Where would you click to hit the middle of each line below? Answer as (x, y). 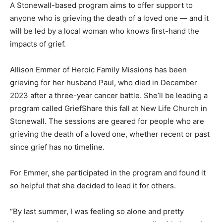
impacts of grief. (38, 44)
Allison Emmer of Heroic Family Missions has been (98, 69)
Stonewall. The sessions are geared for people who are (107, 121)
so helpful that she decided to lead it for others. (93, 185)
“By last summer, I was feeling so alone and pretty (97, 211)
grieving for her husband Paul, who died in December (104, 82)
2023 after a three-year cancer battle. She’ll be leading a (109, 95)
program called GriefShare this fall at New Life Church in (109, 108)
